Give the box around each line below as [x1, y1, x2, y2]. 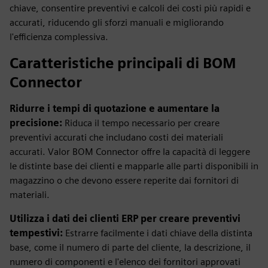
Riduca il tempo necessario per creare [65, 117, 220, 129]
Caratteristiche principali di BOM [10, 54, 236, 72]
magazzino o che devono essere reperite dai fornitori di [10, 175, 239, 186]
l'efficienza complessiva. [10, 31, 108, 42]
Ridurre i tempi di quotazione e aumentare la [10, 103, 220, 114]
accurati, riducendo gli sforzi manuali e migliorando [10, 17, 224, 28]
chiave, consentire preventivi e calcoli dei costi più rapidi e [10, 2, 251, 14]
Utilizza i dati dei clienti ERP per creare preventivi [10, 213, 240, 224]
